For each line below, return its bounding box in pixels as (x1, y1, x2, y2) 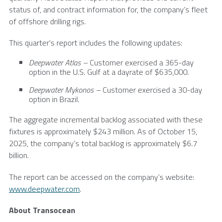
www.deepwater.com (9, 182, 80, 195)
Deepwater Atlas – (29, 56, 90, 69)
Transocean (33, 204, 75, 216)
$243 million (93, 125, 134, 138)
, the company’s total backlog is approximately (27, 137, 182, 150)
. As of (134, 125, 158, 138)
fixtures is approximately (9, 125, 93, 138)
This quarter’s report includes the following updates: (9, 37, 182, 49)
